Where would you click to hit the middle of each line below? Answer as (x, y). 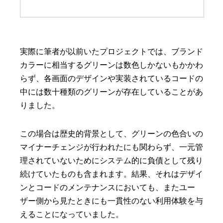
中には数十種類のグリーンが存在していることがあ (111, 92)
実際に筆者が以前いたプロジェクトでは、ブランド (111, 52)
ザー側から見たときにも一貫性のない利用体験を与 (111, 201)
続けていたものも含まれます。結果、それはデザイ (111, 174)
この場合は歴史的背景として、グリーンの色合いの (111, 134)
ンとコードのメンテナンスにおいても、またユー (108, 188)
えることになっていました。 (72, 215)
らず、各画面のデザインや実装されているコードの (111, 79)
